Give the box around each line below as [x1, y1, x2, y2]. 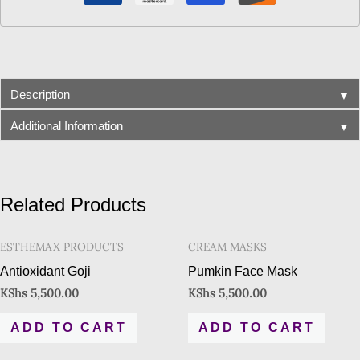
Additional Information [10, 118, 123, 133]
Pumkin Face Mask [188, 264, 297, 279]
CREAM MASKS [188, 239, 267, 255]
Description [10, 87, 70, 101]
